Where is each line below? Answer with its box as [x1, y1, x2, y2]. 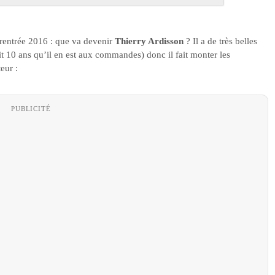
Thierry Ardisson [115, 36, 184, 46]
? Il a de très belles [184, 36, 257, 46]
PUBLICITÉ [10, 104, 51, 112]
